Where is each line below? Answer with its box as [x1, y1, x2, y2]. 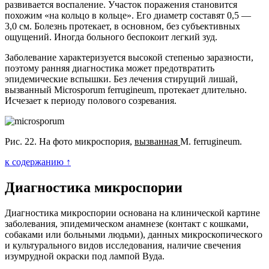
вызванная [134, 136, 180, 147]
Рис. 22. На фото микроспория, [5, 136, 134, 147]
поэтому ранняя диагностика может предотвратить [5, 63, 214, 73]
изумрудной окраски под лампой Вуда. [5, 250, 165, 261]
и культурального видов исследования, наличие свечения [5, 240, 241, 250]
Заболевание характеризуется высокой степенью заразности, [5, 52, 253, 62]
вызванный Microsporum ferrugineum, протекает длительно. [5, 85, 247, 95]
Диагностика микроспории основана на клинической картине [5, 207, 260, 218]
